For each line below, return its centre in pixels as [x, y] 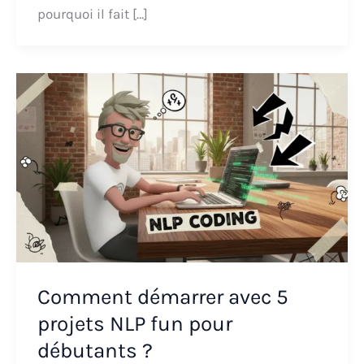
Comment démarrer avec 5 [162, 297]
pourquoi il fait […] [92, 13]
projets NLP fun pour [134, 323]
